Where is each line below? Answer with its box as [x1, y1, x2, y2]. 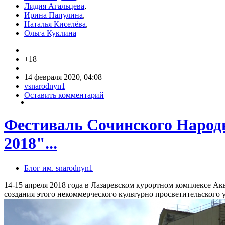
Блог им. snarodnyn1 [24, 163, 93, 172]
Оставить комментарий [24, 90, 104, 99]
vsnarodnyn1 [24, 81, 65, 90]
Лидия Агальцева [24, 1, 84, 10]
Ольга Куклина [24, 28, 76, 37]
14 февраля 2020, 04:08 [24, 72, 102, 81]
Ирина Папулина [24, 10, 83, 19]
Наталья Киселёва [24, 19, 86, 28]
